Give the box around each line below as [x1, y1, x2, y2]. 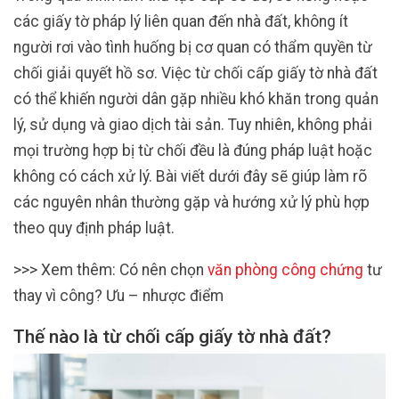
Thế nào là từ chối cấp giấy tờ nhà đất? [13, 326, 331, 348]
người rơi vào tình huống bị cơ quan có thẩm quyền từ [13, 37, 372, 56]
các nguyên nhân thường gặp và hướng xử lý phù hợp [13, 192, 370, 211]
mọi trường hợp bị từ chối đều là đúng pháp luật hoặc [13, 141, 372, 159]
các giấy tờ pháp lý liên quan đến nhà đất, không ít [13, 12, 348, 30]
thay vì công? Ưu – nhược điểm [13, 286, 224, 305]
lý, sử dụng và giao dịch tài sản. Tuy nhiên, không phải [13, 115, 372, 134]
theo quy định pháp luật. [13, 218, 175, 237]
